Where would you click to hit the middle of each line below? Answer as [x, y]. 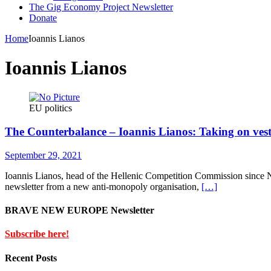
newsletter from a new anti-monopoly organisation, [103, 186]
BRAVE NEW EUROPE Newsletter [80, 211]
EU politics [51, 108]
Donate [43, 18]
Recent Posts [31, 258]
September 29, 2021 [43, 155]
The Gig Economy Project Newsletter [101, 7]
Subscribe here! [37, 234]
